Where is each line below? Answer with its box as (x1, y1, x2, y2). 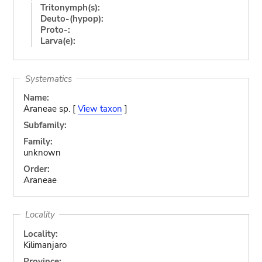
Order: (23, 163, 50, 175)
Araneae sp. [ (23, 103, 78, 115)
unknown (23, 147, 61, 158)
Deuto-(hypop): (40, 12, 104, 25)
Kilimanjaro (23, 239, 67, 251)
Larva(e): (40, 35, 75, 47)
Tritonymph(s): (40, 1, 100, 13)
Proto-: (40, 23, 70, 36)
